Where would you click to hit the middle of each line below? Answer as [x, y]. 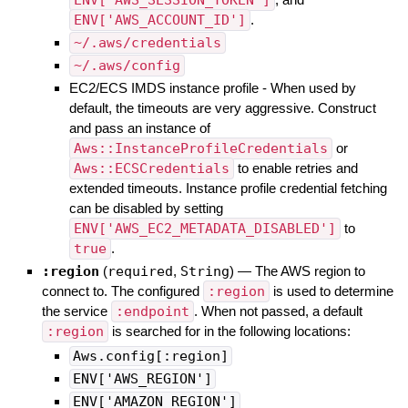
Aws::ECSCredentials [151, 168]
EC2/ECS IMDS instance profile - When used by [212, 87]
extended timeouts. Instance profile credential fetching [228, 188]
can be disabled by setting [146, 208]
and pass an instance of [139, 127]
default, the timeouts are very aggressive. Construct [222, 107]
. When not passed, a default [278, 311]
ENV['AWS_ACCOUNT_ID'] [159, 20]
